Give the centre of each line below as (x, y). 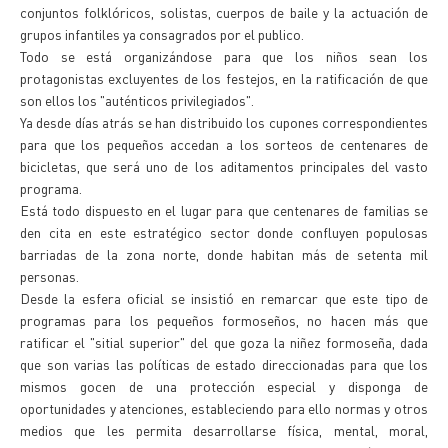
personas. (49, 276)
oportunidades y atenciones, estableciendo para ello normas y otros (224, 408)
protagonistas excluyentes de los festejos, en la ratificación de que (224, 78)
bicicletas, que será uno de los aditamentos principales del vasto (224, 166)
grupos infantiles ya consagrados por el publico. (162, 34)
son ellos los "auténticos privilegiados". (137, 100)
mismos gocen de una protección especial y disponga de (224, 386)
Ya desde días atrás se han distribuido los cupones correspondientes (224, 122)
